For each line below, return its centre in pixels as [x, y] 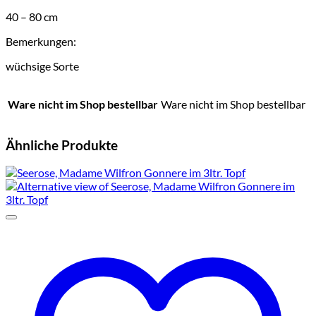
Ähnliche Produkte [62, 145]
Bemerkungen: [41, 41]
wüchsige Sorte [42, 66]
